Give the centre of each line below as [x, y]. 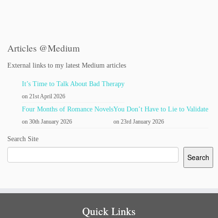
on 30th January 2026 [47, 121]
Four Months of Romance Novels [68, 109]
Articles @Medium [44, 48]
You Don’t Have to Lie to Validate [161, 109]
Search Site [23, 139]
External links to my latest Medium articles [67, 65]
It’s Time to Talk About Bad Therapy [73, 84]
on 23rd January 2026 [139, 121]
